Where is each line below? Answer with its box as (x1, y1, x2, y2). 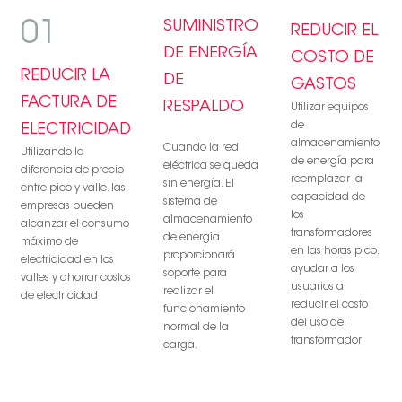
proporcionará (163, 250, 235, 262)
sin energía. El (163, 179, 234, 190)
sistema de (163, 197, 217, 208)
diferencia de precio (21, 165, 124, 177)
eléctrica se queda (163, 161, 258, 172)
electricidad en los (21, 255, 114, 267)
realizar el (163, 286, 214, 298)
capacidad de (291, 192, 365, 204)
